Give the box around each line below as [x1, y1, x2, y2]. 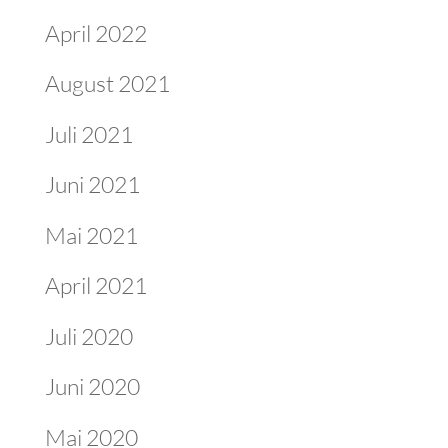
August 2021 [44, 69, 170, 97]
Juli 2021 [44, 119, 133, 148]
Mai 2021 [44, 220, 138, 249]
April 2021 [44, 271, 147, 299]
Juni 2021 [44, 170, 140, 198]
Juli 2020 [44, 321, 133, 350]
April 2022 [44, 18, 147, 47]
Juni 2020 [44, 372, 140, 400]
